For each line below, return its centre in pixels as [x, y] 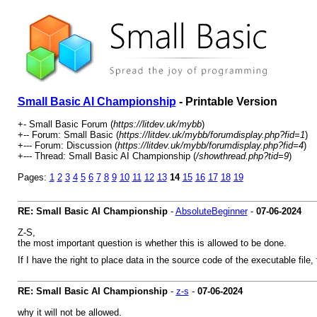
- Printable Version [226, 102]
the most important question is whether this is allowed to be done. [152, 243]
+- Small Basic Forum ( [65, 124]
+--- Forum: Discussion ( [67, 145]
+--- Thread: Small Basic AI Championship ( [106, 156]
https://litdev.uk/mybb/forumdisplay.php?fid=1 [212, 135]
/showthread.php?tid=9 [242, 156]
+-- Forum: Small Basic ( [68, 135]
